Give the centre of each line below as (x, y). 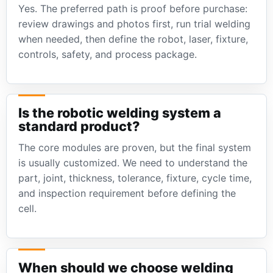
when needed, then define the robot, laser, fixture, (133, 39)
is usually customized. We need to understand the (133, 163)
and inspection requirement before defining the (127, 193)
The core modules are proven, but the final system (135, 148)
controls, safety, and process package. (108, 54)
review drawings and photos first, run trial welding (135, 23)
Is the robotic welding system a (120, 113)
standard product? (80, 126)
